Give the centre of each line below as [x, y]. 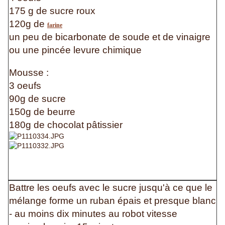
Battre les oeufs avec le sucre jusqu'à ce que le [111, 188]
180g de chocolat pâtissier [67, 125]
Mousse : [30, 73]
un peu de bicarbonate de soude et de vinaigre [110, 37]
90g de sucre [39, 99]
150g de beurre [43, 112]
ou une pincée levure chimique [75, 50]
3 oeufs [26, 86]
